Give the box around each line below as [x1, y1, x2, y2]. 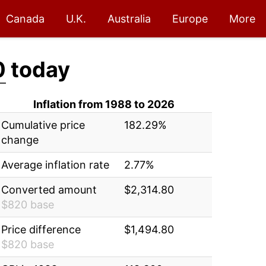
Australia [107, 12, 151, 25]
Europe [172, 12, 208, 25]
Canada [6, 12, 45, 25]
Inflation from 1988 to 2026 [33, 98, 175, 110]
